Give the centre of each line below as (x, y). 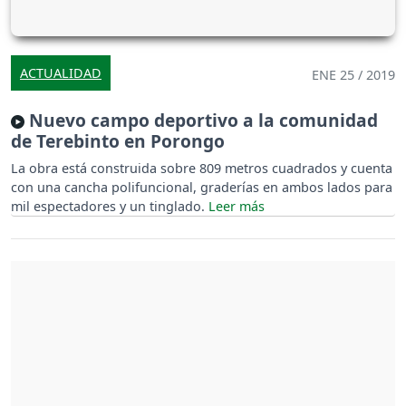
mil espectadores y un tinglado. (110, 206)
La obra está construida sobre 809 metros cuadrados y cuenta (202, 168)
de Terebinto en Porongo (118, 140)
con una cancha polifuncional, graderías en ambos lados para (202, 187)
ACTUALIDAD (61, 72)
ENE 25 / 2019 (353, 74)
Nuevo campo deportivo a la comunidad (201, 120)
